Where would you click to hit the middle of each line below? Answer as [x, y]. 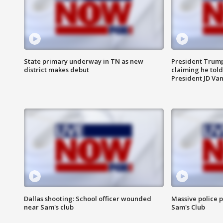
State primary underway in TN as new [84, 61]
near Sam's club [49, 207]
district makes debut [56, 70]
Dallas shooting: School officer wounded [88, 199]
